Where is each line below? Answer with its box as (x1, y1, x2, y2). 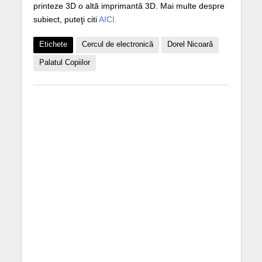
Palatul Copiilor (39, 58, 90, 67)
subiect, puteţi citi (33, 14, 99, 24)
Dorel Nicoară (167, 40, 213, 49)
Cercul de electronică (81, 40, 153, 49)
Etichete (39, 40, 67, 49)
